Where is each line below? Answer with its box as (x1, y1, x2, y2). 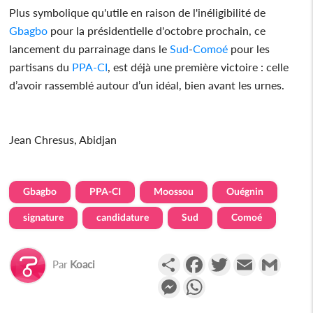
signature (23, 210, 64, 223)
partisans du (9, 59, 73, 73)
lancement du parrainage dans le (9, 41, 170, 55)
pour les (228, 41, 270, 55)
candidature (96, 210, 150, 223)
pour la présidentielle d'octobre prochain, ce (48, 23, 266, 37)
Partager (180, 252, 222, 265)
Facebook (205, 252, 252, 265)
